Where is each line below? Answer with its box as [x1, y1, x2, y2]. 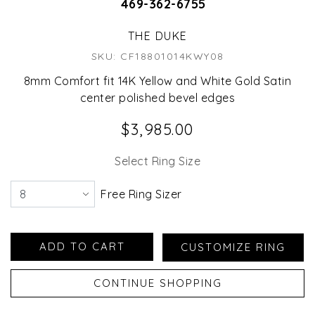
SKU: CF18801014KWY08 [91, 50, 224, 63]
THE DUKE [127, 29, 188, 44]
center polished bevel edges [79, 91, 236, 105]
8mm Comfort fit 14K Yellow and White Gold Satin [23, 74, 292, 89]
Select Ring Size [115, 154, 200, 169]
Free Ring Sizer [101, 187, 182, 202]
